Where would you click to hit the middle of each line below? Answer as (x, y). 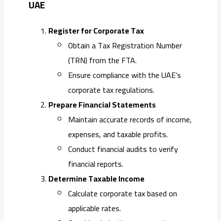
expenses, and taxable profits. (118, 134)
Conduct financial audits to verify (123, 149)
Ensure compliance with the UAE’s (125, 75)
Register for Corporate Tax (96, 30)
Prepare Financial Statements (102, 104)
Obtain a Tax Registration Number (125, 45)
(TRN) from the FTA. (102, 60)
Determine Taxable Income (96, 178)
